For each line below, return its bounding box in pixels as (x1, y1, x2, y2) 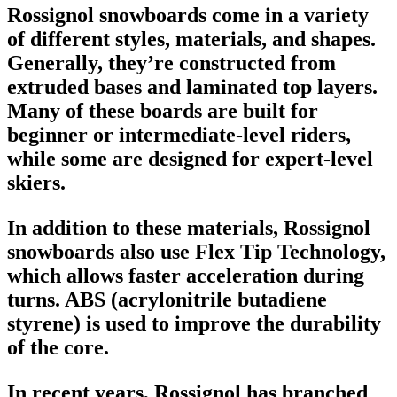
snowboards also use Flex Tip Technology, (7, 239, 385, 263)
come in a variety (206, 3, 369, 27)
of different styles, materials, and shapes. (7, 27, 376, 51)
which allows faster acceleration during (7, 263, 364, 287)
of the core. (7, 335, 109, 359)
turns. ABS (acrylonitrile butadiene (7, 287, 327, 311)
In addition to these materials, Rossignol (7, 215, 370, 239)
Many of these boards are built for (7, 98, 318, 122)
